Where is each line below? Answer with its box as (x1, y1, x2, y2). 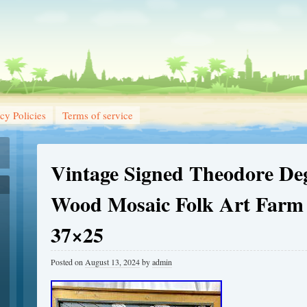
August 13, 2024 (85, 256, 140, 267)
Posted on (51, 256, 85, 267)
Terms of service (62, 108, 133, 122)
